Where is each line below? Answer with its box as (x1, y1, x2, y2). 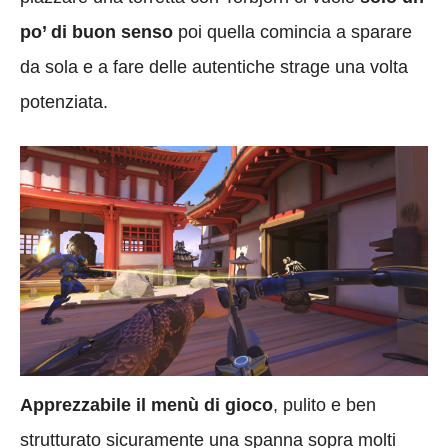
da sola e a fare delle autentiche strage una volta (20, 57, 408, 78)
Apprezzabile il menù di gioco (20, 394, 273, 415)
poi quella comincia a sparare (173, 22, 412, 43)
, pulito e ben (273, 394, 376, 415)
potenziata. (20, 92, 108, 113)
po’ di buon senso (20, 22, 173, 43)
